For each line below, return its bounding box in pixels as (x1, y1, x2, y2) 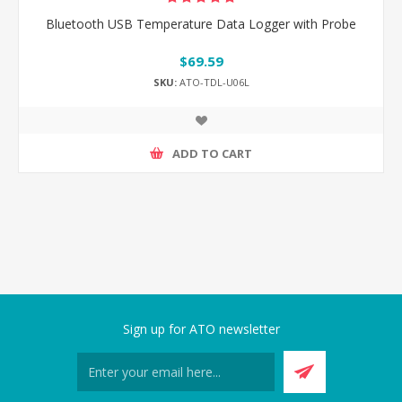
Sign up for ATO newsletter (122, 320, 280, 338)
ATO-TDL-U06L (176, 75, 249, 90)
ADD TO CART (172, 144, 252, 162)
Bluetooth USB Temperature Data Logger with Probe (46, 14, 356, 32)
